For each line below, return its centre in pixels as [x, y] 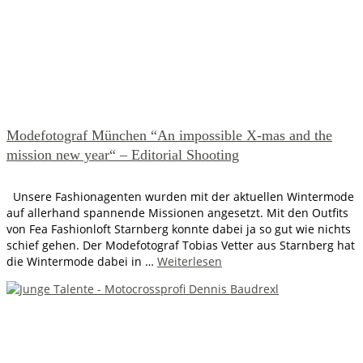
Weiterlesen [190, 262]
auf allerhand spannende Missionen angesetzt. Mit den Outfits [177, 213]
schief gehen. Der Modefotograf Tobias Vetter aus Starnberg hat [181, 246]
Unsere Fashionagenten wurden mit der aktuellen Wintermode [180, 197]
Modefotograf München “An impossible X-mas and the [169, 136]
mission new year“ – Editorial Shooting [123, 155]
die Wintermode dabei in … [82, 262]
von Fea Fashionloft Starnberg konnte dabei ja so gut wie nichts [179, 229]
